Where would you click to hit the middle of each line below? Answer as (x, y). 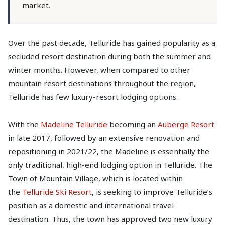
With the (24, 124)
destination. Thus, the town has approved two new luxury (110, 219)
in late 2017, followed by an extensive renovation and (104, 138)
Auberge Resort (186, 124)
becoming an (133, 124)
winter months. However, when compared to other (99, 70)
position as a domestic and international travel (91, 205)
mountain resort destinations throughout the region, (102, 83)
